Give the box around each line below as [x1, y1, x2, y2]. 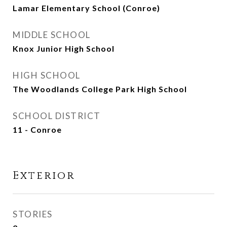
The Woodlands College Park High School [13, 84, 187, 94]
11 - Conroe [13, 125, 62, 134]
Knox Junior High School [13, 44, 115, 53]
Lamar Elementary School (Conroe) [13, 3, 160, 13]
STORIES [13, 209, 53, 219]
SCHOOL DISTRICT [13, 110, 101, 121]
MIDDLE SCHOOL [13, 29, 91, 40]
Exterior [13, 169, 75, 183]
